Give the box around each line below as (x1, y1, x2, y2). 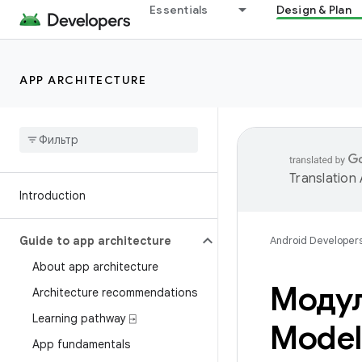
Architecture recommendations (32, 285, 197, 300)
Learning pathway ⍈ (32, 311, 136, 326)
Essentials (149, 2, 208, 17)
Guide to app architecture (19, 234, 171, 248)
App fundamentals (32, 337, 130, 351)
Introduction (19, 188, 86, 203)
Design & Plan (276, 2, 351, 17)
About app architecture (32, 259, 158, 274)
